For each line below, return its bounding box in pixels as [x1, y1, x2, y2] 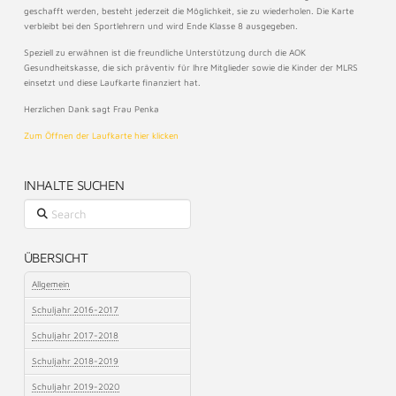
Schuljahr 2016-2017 [32, 304, 119, 316]
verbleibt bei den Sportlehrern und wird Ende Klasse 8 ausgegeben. [23, 20, 298, 32]
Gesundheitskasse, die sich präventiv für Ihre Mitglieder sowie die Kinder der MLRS [23, 62, 358, 73]
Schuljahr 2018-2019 [32, 355, 119, 367]
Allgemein [32, 278, 71, 290]
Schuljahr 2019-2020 [32, 381, 120, 392]
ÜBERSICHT [23, 250, 88, 266]
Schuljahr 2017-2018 [32, 330, 119, 341]
